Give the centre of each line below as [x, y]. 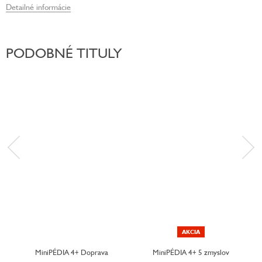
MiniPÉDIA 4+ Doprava [71, 252]
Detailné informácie [38, 6]
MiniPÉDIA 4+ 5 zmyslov [191, 252]
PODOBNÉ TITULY [64, 53]
